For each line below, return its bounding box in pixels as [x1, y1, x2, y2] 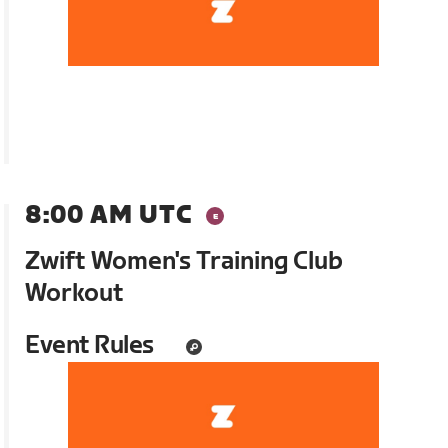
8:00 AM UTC [25, 200, 193, 230]
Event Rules [25, 330, 154, 360]
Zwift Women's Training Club [25, 246, 344, 276]
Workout [25, 278, 125, 308]
